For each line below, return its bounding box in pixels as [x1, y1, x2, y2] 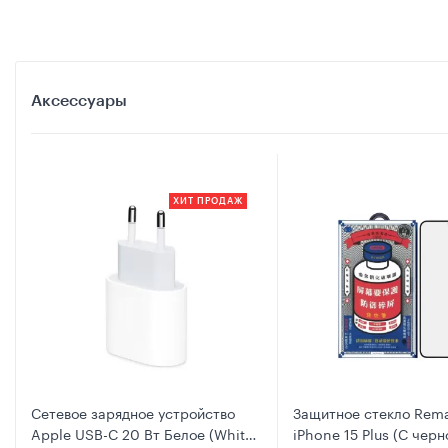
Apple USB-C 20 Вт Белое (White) [31, 421, 258, 444]
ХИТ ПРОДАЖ [173, 197, 244, 207]
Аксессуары [31, 93, 127, 110]
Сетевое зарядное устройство [31, 400, 235, 423]
